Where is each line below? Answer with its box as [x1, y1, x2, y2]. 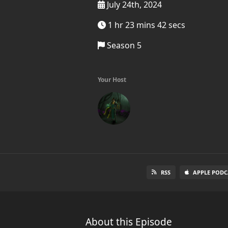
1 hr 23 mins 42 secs [106, 19, 185, 31]
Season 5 [105, 40, 141, 51]
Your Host [98, 75, 126, 84]
